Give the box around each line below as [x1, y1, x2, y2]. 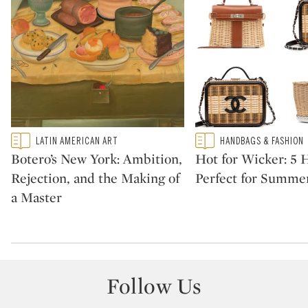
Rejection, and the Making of [11, 169, 179, 188]
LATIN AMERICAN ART [36, 135, 118, 147]
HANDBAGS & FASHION [220, 135, 304, 147]
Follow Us [107, 272, 201, 300]
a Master [11, 188, 62, 207]
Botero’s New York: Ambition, [11, 150, 182, 168]
